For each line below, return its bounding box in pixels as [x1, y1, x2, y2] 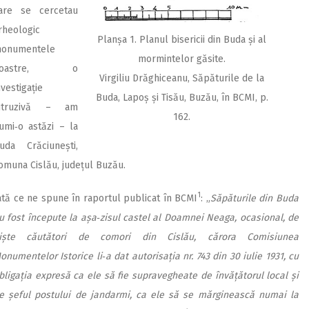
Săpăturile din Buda [210, 192, 299, 204]
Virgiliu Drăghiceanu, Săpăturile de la [99, 72, 264, 84]
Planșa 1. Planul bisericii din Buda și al [97, 33, 266, 46]
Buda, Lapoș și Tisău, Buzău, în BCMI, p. [95, 91, 268, 103]
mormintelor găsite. [138, 52, 226, 65]
